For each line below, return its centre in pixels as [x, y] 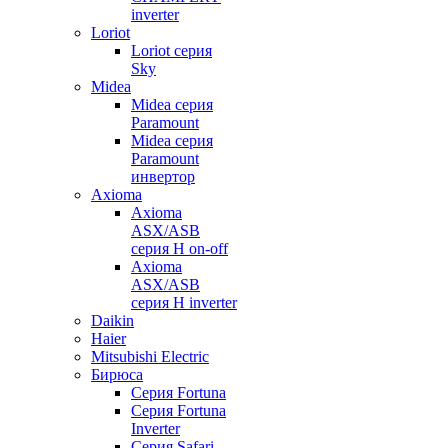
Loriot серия [171, 50]
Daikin [112, 320]
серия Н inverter [184, 302]
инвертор [163, 176]
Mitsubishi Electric [150, 356]
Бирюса [117, 374]
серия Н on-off [179, 248]
